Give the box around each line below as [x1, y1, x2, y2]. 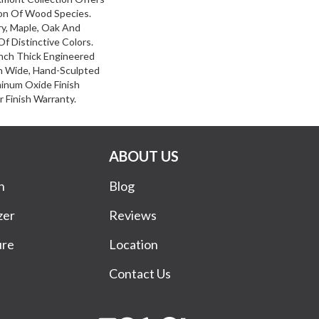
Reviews [109, 206, 157, 223]
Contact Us [109, 265, 172, 281]
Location [109, 236, 159, 252]
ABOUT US [109, 147, 179, 164]
